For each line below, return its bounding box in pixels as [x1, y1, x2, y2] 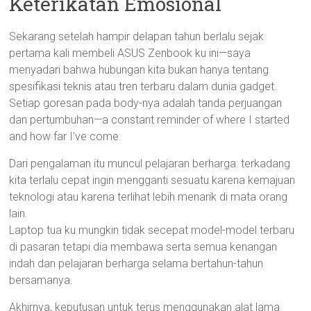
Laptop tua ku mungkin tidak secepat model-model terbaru [9, 224, 295, 237]
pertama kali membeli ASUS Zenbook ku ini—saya [9, 47, 251, 60]
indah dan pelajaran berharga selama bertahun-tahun [9, 257, 264, 270]
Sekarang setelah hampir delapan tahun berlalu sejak [9, 30, 264, 43]
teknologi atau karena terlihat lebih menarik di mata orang [9, 190, 288, 203]
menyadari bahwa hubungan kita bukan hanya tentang [9, 63, 269, 76]
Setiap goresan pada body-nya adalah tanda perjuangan [9, 96, 283, 110]
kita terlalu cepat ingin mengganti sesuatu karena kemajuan [9, 174, 296, 187]
